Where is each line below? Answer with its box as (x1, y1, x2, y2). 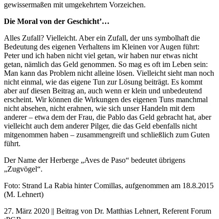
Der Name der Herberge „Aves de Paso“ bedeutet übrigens (4, 155, 185, 164)
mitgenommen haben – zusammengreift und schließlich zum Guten (4, 130, 210, 139)
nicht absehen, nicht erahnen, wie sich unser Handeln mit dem (4, 104, 195, 112)
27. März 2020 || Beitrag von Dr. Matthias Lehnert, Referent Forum (4, 206, 211, 215)
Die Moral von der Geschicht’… (4, 17, 109, 25)
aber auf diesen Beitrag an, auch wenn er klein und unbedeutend (4, 86, 202, 95)
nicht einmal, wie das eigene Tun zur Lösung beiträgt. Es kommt (4, 77, 202, 86)
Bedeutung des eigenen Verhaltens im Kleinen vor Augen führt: (4, 42, 199, 51)
